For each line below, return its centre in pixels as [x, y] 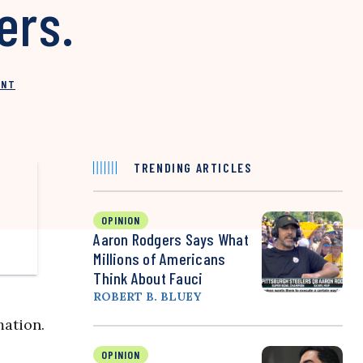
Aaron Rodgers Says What [171, 239]
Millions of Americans [160, 259]
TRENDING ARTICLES [193, 168]
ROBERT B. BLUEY [147, 297]
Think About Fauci [148, 278]
